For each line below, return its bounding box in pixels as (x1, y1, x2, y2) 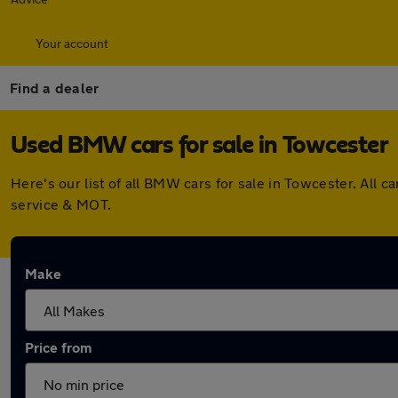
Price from (25, 338, 92, 355)
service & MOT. (11, 195, 112, 212)
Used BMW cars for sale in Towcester (11, 133, 388, 158)
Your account (36, 36, 108, 51)
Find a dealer (10, 79, 99, 96)
